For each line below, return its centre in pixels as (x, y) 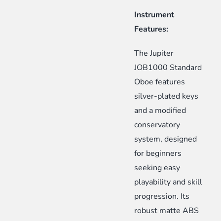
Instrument (154, 15)
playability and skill (168, 182)
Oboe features (160, 82)
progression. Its (162, 197)
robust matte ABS (167, 211)
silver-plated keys (166, 96)
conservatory (157, 125)
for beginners (158, 154)
